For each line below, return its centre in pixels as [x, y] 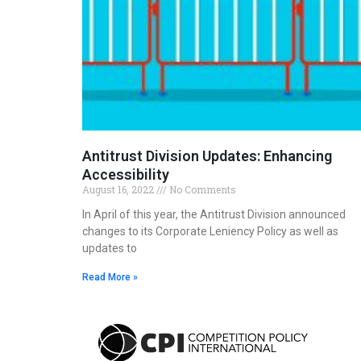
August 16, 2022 [119, 190]
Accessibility [126, 175]
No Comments [201, 190]
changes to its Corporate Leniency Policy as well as [210, 232]
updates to [110, 249]
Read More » [110, 278]
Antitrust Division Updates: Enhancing [207, 156]
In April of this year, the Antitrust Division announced [214, 215]
